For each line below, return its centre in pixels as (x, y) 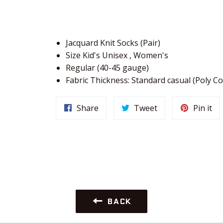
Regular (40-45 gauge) (107, 68)
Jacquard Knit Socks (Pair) (113, 43)
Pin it (203, 108)
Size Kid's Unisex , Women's (117, 56)
